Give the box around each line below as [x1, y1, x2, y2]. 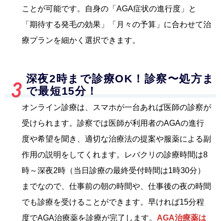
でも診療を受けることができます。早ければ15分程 [22, 197, 204, 206]
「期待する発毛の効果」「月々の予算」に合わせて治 [22, 20, 211, 29]
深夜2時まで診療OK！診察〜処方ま [26, 73, 215, 85]
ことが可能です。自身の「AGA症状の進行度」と [22, 4, 196, 13]
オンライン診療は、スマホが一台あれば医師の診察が [22, 103, 211, 111]
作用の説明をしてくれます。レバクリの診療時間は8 [22, 150, 208, 159]
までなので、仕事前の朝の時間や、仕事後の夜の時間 [22, 182, 211, 190]
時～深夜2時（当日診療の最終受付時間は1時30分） [22, 166, 205, 175]
